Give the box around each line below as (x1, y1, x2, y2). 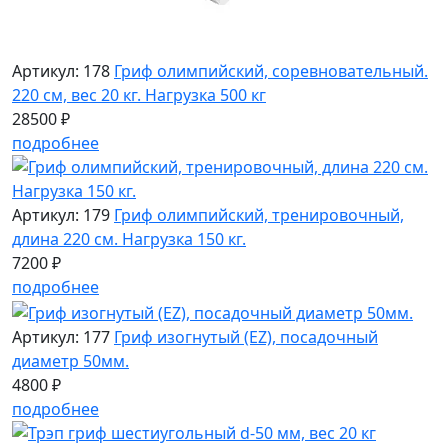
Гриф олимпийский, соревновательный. (114, 60, 428, 83)
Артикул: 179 (12, 204, 110, 227)
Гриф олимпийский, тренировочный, (114, 204, 404, 227)
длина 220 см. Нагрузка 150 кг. (12, 228, 246, 251)
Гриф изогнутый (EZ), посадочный (114, 326, 378, 349)
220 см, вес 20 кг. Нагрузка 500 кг (12, 84, 266, 107)
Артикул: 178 (12, 60, 110, 83)
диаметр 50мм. (12, 350, 129, 373)
